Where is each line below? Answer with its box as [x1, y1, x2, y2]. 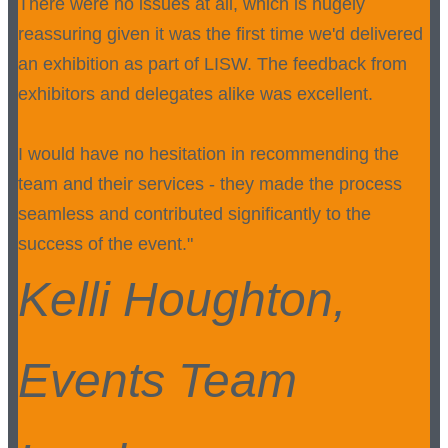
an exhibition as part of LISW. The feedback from [18, 54, 407, 75]
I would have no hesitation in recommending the [18, 144, 399, 165]
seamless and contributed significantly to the [18, 204, 371, 225]
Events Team [18, 354, 297, 408]
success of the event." [18, 234, 193, 255]
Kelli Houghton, [18, 273, 346, 327]
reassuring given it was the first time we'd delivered [18, 24, 423, 45]
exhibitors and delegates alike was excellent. [18, 84, 373, 105]
